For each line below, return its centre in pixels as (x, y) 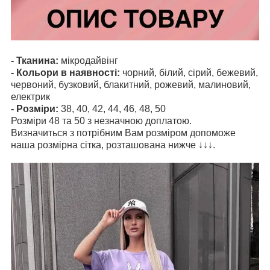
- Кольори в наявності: (67, 72)
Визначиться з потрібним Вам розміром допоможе (123, 133)
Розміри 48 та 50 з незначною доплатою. (102, 121)
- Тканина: (35, 60)
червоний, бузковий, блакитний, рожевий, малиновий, (131, 84)
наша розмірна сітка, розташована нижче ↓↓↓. (113, 145)
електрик (30, 96)
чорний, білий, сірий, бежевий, (190, 72)
